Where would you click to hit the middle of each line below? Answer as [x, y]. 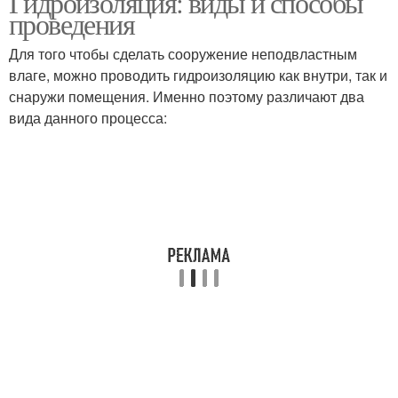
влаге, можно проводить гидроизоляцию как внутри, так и [198, 75]
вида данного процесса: [88, 118]
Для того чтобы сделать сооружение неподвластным [183, 54]
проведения [72, 24]
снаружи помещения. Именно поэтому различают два [187, 96]
